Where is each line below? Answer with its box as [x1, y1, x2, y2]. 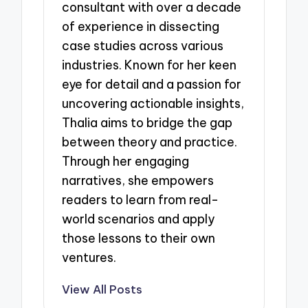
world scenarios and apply [62, 211, 215, 228]
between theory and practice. [62, 134, 238, 151]
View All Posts [62, 282, 143, 296]
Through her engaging [62, 153, 190, 170]
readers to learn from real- [62, 192, 219, 208]
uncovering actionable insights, [62, 96, 245, 112]
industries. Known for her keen [62, 57, 237, 74]
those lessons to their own [62, 230, 216, 247]
